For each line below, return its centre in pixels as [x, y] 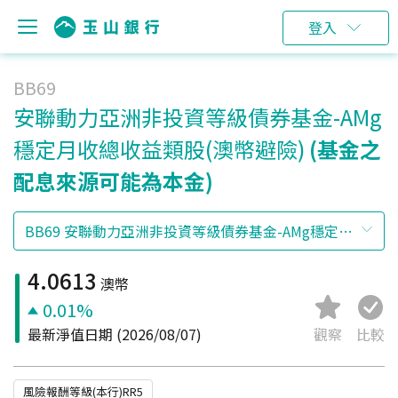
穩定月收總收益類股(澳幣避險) [159, 149]
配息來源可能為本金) [113, 181]
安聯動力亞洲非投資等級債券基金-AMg [198, 117]
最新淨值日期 [70, 334]
